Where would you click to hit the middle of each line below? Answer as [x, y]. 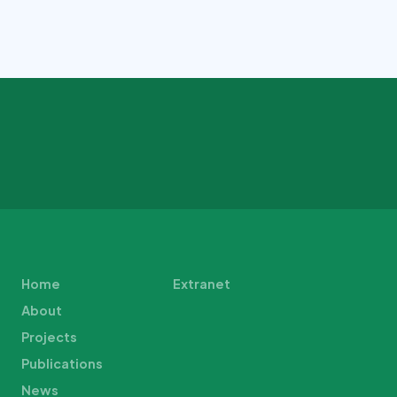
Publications [62, 363]
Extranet [202, 283]
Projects [49, 336]
